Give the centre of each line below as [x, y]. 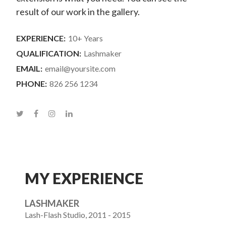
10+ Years [86, 38]
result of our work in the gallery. [78, 12]
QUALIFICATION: [49, 53]
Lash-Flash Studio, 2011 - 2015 [78, 215]
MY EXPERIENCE [84, 178]
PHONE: [32, 84]
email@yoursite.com [80, 69]
